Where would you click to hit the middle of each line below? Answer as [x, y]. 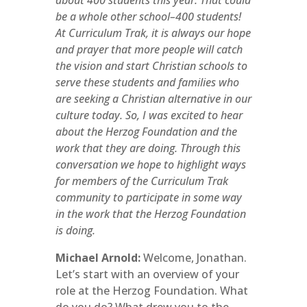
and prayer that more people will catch [149, 49]
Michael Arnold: [98, 258]
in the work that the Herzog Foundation [150, 214]
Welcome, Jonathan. [193, 258]
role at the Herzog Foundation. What [151, 291]
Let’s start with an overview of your [147, 274]
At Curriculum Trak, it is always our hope [153, 33]
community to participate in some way [148, 197]
